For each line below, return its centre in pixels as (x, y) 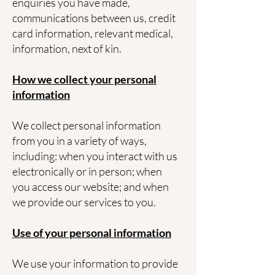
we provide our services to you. (84, 202)
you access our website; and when (91, 187)
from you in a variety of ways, (79, 141)
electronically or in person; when (87, 171)
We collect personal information (87, 125)
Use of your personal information (92, 233)
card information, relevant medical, (93, 33)
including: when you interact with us (95, 156)
